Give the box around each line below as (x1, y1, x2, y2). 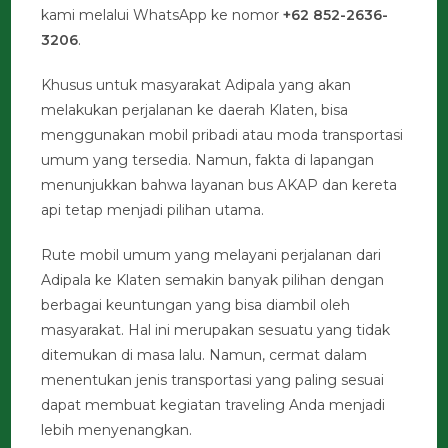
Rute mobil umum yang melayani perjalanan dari (41, 245, 382, 264)
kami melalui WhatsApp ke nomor (41, 5, 284, 24)
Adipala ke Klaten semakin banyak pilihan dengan (41, 270, 385, 289)
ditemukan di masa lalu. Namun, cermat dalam (41, 345, 368, 364)
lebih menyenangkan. (41, 420, 193, 439)
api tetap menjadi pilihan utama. (41, 200, 265, 219)
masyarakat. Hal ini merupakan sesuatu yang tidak (41, 320, 391, 339)
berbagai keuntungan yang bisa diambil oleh (41, 295, 351, 314)
